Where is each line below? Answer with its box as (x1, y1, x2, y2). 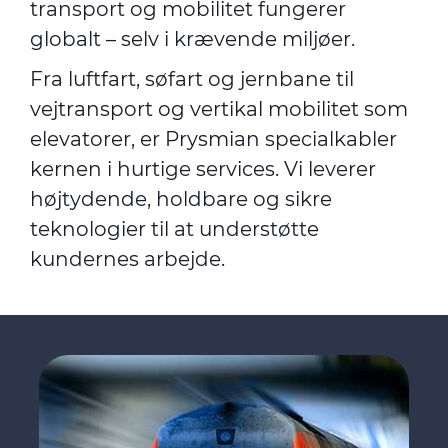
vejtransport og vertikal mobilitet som (30, 97, 408, 121)
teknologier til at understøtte (30, 217, 319, 241)
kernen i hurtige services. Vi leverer (30, 157, 376, 181)
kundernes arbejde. (30, 247, 225, 271)
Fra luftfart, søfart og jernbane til (30, 67, 354, 91)
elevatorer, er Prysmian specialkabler (30, 127, 397, 151)
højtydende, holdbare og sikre (30, 187, 332, 211)
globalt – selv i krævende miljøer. (30, 27, 355, 51)
